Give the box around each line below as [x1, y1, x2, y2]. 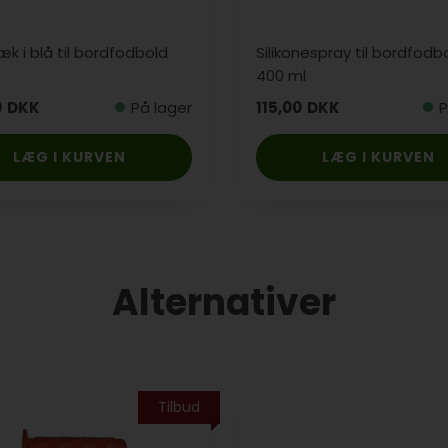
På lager [130, 96, 192, 118]
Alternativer [112, 277, 336, 329]
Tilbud [157, 397, 200, 418]
